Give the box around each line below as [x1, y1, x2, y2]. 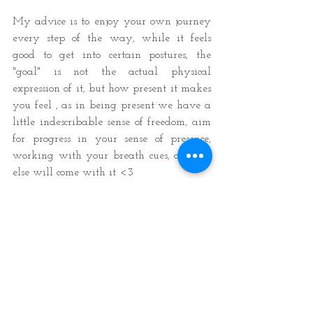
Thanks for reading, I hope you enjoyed [13, 201, 211, 212]
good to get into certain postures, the [13, 50, 211, 61]
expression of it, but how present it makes [13, 83, 211, 95]
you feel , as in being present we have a [13, 100, 211, 112]
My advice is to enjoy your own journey [13, 16, 211, 28]
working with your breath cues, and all [13, 150, 211, 162]
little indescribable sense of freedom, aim [13, 117, 211, 129]
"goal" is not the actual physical [13, 66, 211, 78]
